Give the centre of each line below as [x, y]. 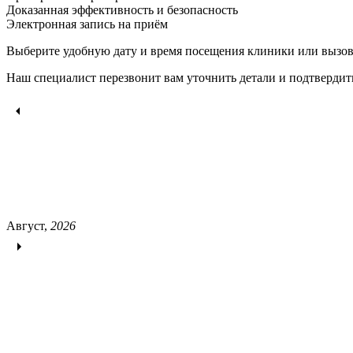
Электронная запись [61, 24]
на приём [141, 24]
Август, [28, 225]
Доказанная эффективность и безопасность [122, 9]
